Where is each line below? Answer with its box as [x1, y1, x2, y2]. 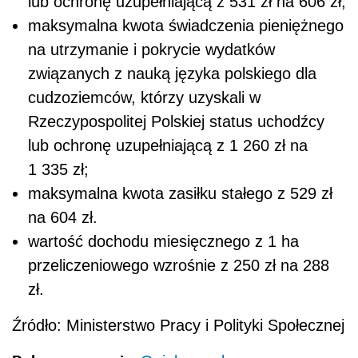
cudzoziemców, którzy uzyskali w [28, 89, 261, 107]
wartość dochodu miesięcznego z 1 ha [28, 233, 299, 251]
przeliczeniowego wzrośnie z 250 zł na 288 [28, 257, 329, 275]
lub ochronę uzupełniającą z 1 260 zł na [28, 137, 308, 155]
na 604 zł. [28, 209, 97, 227]
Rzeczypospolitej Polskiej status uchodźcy [28, 113, 324, 131]
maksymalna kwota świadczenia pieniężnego [28, 17, 344, 35]
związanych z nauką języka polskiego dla [28, 65, 316, 83]
